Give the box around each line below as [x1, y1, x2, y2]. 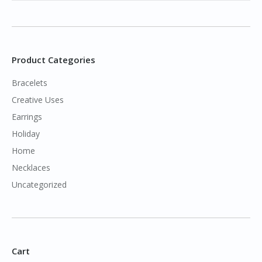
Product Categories [12, 54, 95, 66]
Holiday [12, 128, 40, 140]
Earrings [12, 111, 42, 123]
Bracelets [12, 77, 47, 89]
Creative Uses [12, 94, 64, 106]
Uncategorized [12, 179, 67, 191]
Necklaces [12, 162, 50, 174]
